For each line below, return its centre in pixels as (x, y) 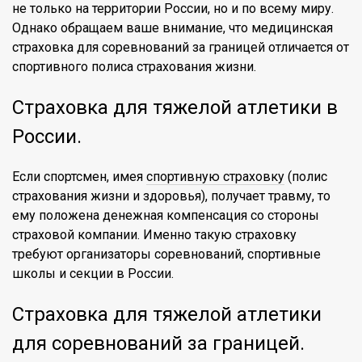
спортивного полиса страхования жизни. (134, 67)
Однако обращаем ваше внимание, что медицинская (173, 28)
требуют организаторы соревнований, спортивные (166, 254)
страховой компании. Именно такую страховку (154, 235)
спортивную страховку (215, 177)
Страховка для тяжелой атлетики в (175, 107)
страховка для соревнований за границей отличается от (181, 47)
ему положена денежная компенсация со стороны (166, 215)
